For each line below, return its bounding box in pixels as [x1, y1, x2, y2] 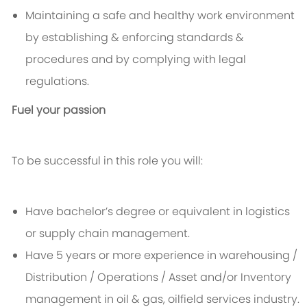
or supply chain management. [25, 225, 190, 242]
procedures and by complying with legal [25, 51, 246, 68]
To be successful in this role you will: [11, 153, 203, 169]
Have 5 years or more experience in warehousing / [25, 247, 297, 264]
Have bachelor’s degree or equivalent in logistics [25, 204, 290, 220]
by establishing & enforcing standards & [25, 29, 244, 46]
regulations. [25, 73, 89, 90]
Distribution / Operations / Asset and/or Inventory [25, 269, 291, 286]
